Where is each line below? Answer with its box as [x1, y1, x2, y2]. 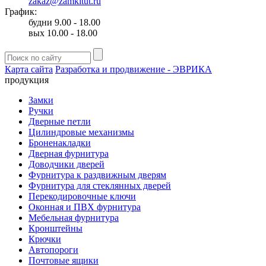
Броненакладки [28, 137, 91, 148]
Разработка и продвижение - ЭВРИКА [55, 64, 212, 74]
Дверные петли [28, 116, 91, 126]
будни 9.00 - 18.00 [28, 17, 100, 27]
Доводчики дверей [28, 159, 104, 169]
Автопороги [28, 244, 78, 255]
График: [5, 6, 37, 17]
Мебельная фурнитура [28, 212, 119, 223]
